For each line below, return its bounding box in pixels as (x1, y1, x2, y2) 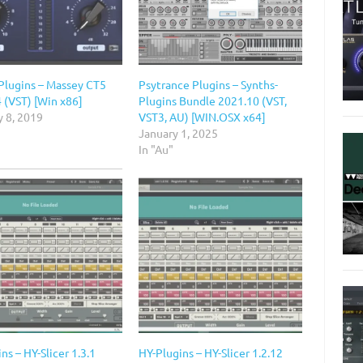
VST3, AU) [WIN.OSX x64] (138, 109, 266, 125)
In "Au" (138, 142, 173, 157)
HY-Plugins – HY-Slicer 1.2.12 (138, 344, 283, 360)
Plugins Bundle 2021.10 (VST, (138, 93, 287, 109)
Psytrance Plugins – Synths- (138, 77, 278, 92)
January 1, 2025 (138, 126, 218, 141)
